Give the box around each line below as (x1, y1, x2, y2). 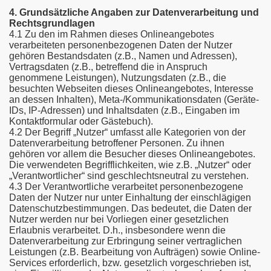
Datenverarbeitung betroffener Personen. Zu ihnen (9, 138, 224, 148)
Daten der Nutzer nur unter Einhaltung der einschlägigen (9, 192, 251, 203)
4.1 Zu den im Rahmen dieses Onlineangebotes (9, 29, 214, 39)
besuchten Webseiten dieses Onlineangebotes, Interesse (9, 83, 253, 94)
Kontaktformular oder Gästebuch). (9, 116, 153, 126)
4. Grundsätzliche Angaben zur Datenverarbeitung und (9, 7, 259, 18)
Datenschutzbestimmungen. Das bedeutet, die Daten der (9, 203, 252, 214)
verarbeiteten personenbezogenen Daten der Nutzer (9, 40, 232, 50)
